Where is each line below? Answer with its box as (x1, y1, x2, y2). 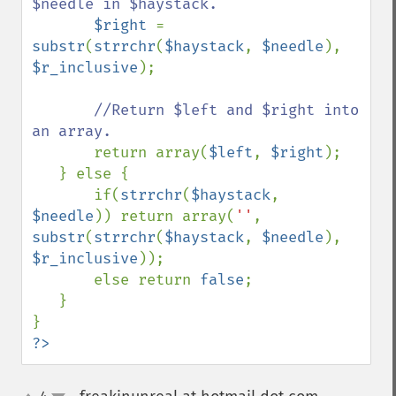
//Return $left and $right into (94, 101, 359, 119)
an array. (32, 122, 111, 141)
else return (94, 270, 200, 289)
